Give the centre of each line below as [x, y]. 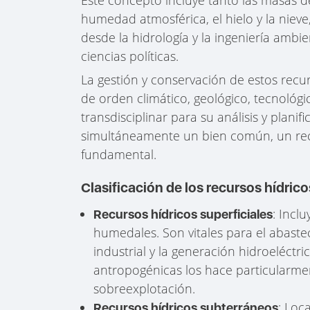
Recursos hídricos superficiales [183, 214]
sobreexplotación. [145, 288]
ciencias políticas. [130, 56]
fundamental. [119, 154]
